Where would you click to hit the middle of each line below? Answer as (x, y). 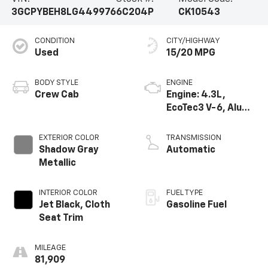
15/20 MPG (191, 54)
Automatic (191, 150)
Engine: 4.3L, (196, 95)
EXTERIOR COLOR (69, 138)
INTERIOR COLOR (68, 193)
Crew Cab (57, 95)
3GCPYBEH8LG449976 (63, 13)
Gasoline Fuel (197, 205)
